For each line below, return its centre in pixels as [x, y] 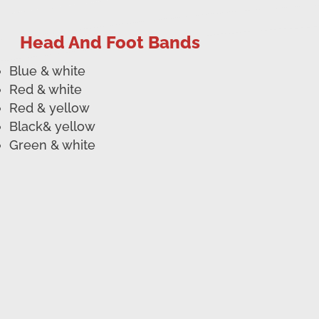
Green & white [52, 145]
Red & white [45, 90]
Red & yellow [49, 108]
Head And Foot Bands [110, 43]
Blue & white [47, 71]
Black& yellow [52, 127]
